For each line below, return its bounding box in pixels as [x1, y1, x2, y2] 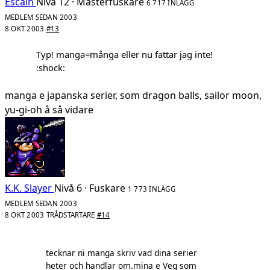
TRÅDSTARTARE [46, 210, 95, 219]
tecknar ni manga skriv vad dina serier [46, 247, 197, 259]
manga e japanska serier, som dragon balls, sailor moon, [5, 88, 262, 102]
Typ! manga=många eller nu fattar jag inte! [36, 48, 213, 61]
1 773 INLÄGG [128, 184, 175, 193]
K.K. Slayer [5, 181, 52, 195]
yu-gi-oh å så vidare [5, 102, 93, 116]
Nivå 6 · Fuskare [54, 181, 125, 195]
